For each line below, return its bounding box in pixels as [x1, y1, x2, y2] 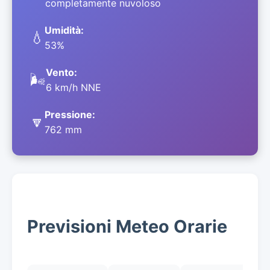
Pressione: [45, 108, 95, 121]
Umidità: [45, 24, 84, 36]
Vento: [46, 66, 77, 78]
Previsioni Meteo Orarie [27, 216, 227, 237]
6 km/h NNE [46, 81, 101, 93]
